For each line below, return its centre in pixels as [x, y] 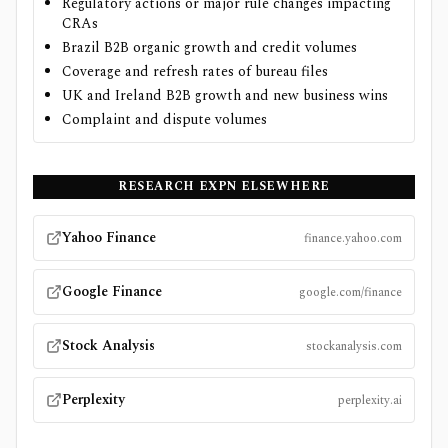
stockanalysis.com [354, 346]
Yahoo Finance [109, 237]
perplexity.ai [370, 400]
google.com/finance [350, 292]
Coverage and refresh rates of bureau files [195, 71]
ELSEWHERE [283, 186]
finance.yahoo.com [353, 238]
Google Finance [112, 291]
